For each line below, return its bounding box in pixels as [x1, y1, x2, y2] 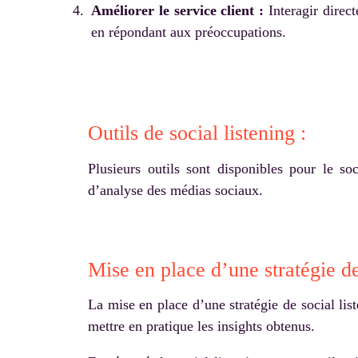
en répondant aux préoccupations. [91, 23, 286, 40]
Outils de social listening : [88, 121, 306, 145]
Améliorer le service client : [91, 2, 265, 18]
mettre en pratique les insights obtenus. [88, 318, 315, 335]
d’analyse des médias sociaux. [88, 181, 263, 198]
